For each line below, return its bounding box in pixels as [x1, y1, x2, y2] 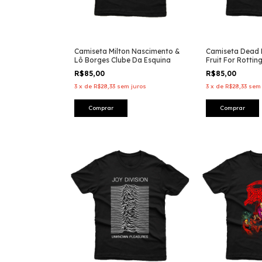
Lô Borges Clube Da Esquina [74, 56, 171, 65]
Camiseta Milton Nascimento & [74, 47, 180, 56]
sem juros [117, 82, 146, 91]
